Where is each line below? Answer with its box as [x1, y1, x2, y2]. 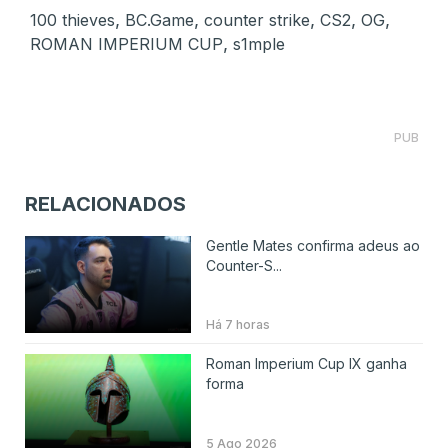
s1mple [233, 33, 285, 54]
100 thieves [30, 9, 115, 30]
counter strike [204, 9, 310, 30]
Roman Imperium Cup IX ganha [205, 355, 407, 373]
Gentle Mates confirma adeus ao [205, 236, 420, 254]
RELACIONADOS [25, 191, 186, 216]
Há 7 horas [205, 317, 270, 333]
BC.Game [125, 9, 194, 30]
